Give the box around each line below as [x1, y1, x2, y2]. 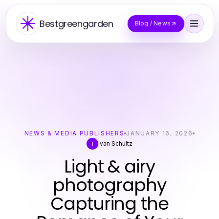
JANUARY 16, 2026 [126, 130, 193, 137]
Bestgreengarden [40, 17, 113, 30]
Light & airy [64, 154, 155, 179]
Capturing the [50, 191, 169, 216]
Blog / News [134, 20, 171, 27]
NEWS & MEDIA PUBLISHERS [24, 130, 125, 137]
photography [53, 173, 166, 197]
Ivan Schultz [98, 140, 132, 147]
